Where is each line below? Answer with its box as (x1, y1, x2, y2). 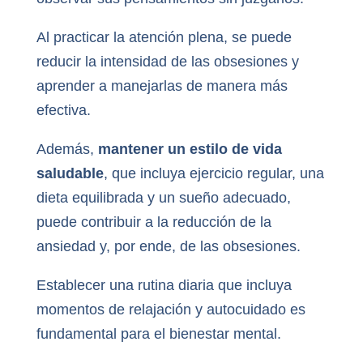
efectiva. (36, 102, 91, 119)
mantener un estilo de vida (97, 141, 282, 158)
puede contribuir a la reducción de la (36, 214, 271, 231)
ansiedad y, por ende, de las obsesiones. (36, 238, 301, 255)
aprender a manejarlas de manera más (36, 78, 288, 95)
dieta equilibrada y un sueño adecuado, (36, 190, 291, 207)
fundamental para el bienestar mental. (36, 326, 281, 343)
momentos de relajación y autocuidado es (36, 301, 305, 318)
